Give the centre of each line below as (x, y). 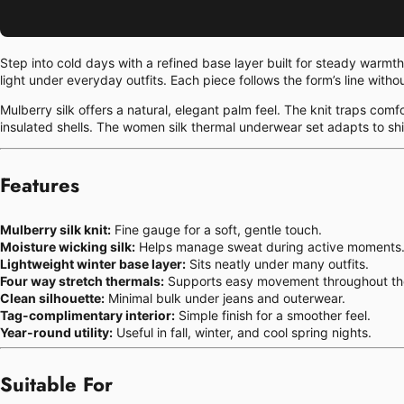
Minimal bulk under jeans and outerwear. (225, 298)
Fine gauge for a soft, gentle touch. (216, 229)
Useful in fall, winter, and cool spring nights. (242, 332)
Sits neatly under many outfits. (277, 263)
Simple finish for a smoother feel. (273, 315)
